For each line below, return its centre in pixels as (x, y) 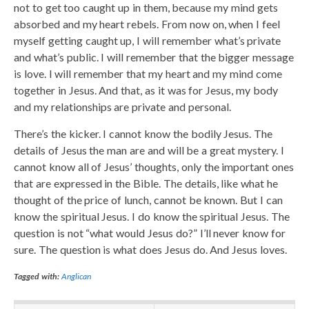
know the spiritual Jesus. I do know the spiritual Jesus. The (152, 216)
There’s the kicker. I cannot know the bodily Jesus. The (143, 133)
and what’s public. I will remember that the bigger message (154, 57)
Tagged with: (37, 276)
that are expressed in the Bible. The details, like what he (146, 183)
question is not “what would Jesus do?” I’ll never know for (150, 232)
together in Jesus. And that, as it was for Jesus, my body (146, 90)
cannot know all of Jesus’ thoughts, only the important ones (154, 166)
